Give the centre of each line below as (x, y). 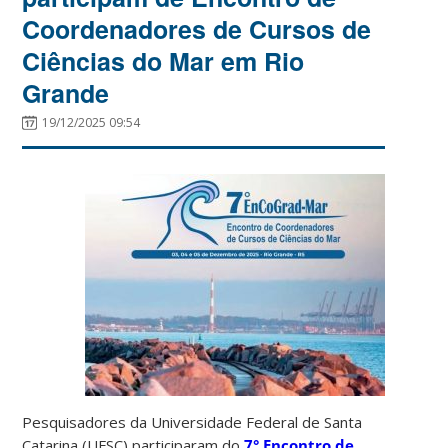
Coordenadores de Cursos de (197, 28)
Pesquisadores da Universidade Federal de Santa (192, 421)
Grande (66, 92)
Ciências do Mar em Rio (163, 60)
